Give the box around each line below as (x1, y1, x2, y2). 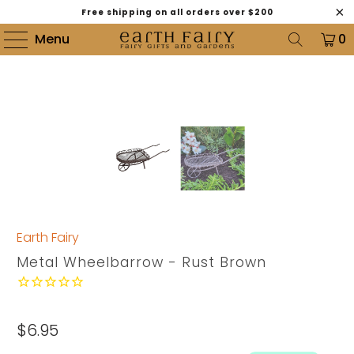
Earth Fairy (17, 228, 80, 247)
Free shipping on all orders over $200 (81, 6, 273, 18)
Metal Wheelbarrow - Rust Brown (17, 253, 267, 273)
